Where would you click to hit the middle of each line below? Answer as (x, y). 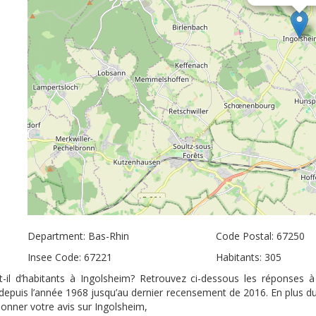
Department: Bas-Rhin (78, 236)
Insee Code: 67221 (70, 257)
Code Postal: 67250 (260, 236)
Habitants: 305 (248, 257)
